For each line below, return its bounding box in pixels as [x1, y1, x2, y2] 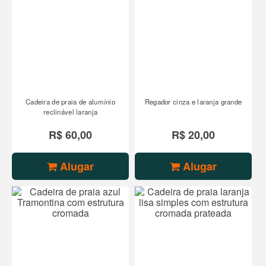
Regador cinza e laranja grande [144, 97, 242, 107]
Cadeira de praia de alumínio [26, 97, 116, 107]
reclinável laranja [43, 107, 98, 117]
